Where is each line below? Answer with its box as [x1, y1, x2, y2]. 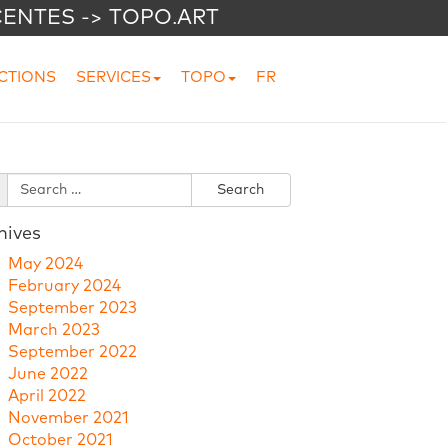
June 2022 [7, 366, 88, 383]
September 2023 [7, 300, 137, 317]
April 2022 [7, 388, 86, 405]
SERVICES [76, 70, 151, 86]
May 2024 [7, 256, 83, 273]
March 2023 [7, 322, 100, 339]
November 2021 [7, 410, 129, 427]
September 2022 [7, 344, 137, 361]
